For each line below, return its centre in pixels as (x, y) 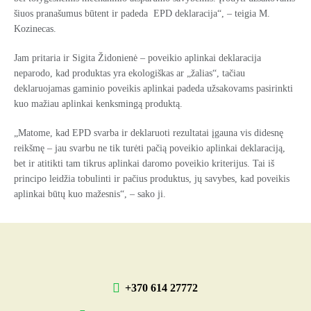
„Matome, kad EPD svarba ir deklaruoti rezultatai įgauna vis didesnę (149, 133)
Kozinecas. (35, 28)
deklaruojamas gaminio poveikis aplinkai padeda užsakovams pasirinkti (153, 88)
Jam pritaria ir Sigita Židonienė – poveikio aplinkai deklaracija (137, 58)
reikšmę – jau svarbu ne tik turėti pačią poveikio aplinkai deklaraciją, (150, 148)
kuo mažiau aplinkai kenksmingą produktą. (98, 103)
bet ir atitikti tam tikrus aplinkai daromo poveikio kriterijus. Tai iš (144, 163)
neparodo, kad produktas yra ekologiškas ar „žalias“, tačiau (129, 73)
